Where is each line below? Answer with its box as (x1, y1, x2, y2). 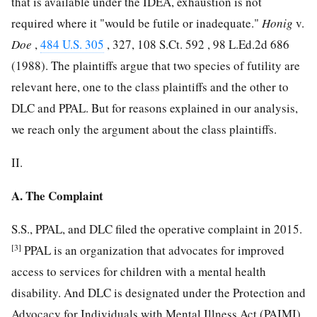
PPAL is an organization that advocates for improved (21, 242, 284, 259)
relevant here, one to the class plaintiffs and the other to (11, 79, 289, 96)
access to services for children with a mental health (11, 263, 266, 280)
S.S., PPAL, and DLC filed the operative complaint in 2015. (11, 221, 302, 238)
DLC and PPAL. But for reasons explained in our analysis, (11, 100, 298, 117)
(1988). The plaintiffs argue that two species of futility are (11, 57, 300, 74)
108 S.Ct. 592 (137, 36, 204, 53)
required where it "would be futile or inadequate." (11, 15, 262, 32)
